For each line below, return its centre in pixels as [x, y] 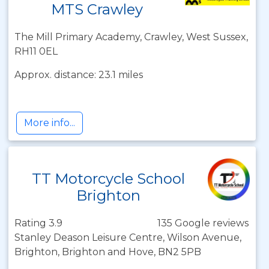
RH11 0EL [36, 51]
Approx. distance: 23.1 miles [79, 75]
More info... [50, 123]
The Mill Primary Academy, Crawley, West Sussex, [131, 37]
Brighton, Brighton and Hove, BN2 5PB [108, 252]
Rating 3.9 [38, 223]
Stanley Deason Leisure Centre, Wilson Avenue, [128, 237]
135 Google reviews [203, 223]
